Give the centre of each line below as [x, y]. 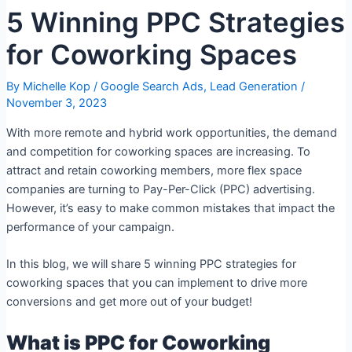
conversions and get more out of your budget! [129, 302]
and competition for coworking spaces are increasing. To [158, 152]
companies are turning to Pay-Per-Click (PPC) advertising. [160, 190]
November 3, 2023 [56, 103]
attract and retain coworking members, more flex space [154, 171]
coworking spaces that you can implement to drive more [156, 283]
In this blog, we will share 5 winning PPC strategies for [151, 264]
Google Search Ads [152, 87]
